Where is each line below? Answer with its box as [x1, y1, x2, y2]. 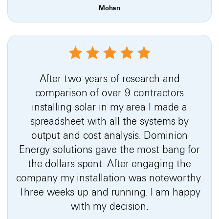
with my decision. [70, 199, 149, 213]
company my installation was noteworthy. [16, 171, 203, 184]
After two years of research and [39, 72, 180, 85]
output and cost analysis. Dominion [31, 129, 188, 142]
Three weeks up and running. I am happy [19, 185, 200, 198]
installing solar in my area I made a [31, 100, 188, 113]
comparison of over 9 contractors [35, 86, 184, 99]
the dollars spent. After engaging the [27, 157, 192, 170]
